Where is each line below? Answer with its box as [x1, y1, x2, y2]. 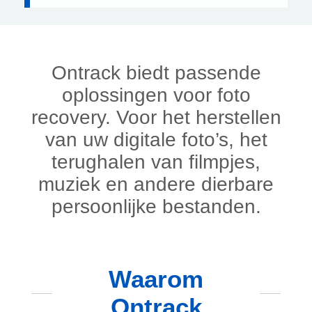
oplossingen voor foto [61, 84, 251, 106]
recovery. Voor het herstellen [31, 107, 281, 128]
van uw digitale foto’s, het [45, 129, 267, 150]
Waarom [109, 265, 203, 292]
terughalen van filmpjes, [52, 151, 260, 173]
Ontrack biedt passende [51, 62, 261, 84]
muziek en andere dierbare [38, 173, 274, 195]
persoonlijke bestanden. [51, 196, 261, 217]
